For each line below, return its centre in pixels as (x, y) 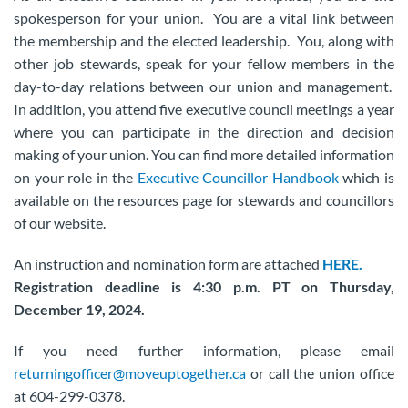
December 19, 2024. (79, 309)
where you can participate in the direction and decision (204, 132)
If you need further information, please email (204, 350)
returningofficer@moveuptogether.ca (130, 373)
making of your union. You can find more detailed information (204, 154)
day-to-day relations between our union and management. (204, 86)
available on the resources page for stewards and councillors (204, 200)
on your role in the (76, 177)
